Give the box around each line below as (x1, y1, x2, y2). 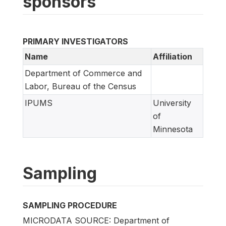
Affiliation (153, 51, 192, 62)
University (153, 97, 191, 108)
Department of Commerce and (25, 68, 142, 78)
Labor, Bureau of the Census (25, 81, 136, 91)
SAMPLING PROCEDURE (23, 200, 117, 210)
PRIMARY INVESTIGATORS (23, 36, 128, 46)
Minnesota (153, 124, 193, 134)
